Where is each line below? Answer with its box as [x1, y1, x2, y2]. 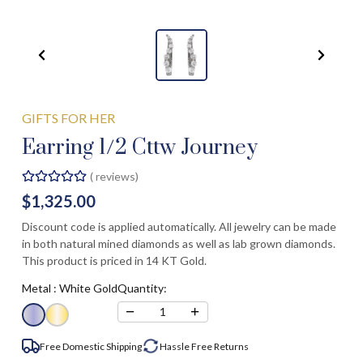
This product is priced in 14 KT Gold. [21, 253, 207, 267]
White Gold [58, 280, 117, 295]
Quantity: [117, 280, 167, 295]
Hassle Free [159, 340, 212, 352]
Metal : [21, 280, 59, 295]
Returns [213, 340, 249, 352]
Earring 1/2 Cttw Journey [21, 134, 258, 161]
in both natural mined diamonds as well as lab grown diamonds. [21, 236, 335, 250]
